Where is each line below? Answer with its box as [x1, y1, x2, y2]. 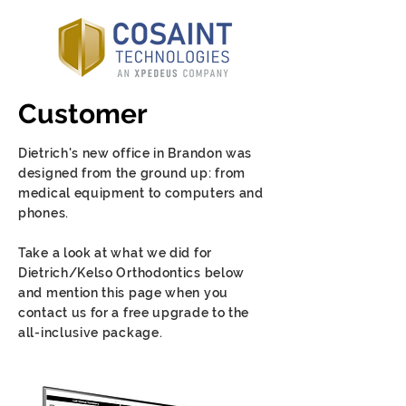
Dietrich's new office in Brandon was [18, 146, 253, 160]
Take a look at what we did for [18, 246, 212, 260]
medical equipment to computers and [18, 186, 264, 200]
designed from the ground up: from [18, 166, 246, 180]
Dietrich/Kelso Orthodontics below [18, 266, 246, 280]
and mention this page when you [18, 285, 228, 300]
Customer [18, 98, 148, 130]
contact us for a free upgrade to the [18, 305, 250, 320]
